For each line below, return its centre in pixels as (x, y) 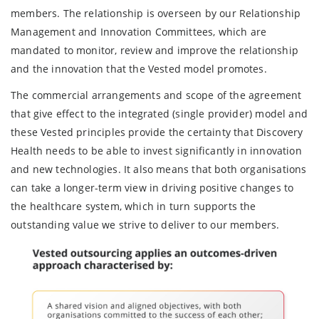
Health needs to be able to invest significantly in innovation (156, 151)
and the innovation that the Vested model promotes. (139, 68)
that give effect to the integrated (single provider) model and (159, 114)
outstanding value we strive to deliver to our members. (145, 225)
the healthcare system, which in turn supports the (134, 206)
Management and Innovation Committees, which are (139, 31)
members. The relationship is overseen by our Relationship (156, 13)
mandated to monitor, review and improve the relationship (155, 50)
